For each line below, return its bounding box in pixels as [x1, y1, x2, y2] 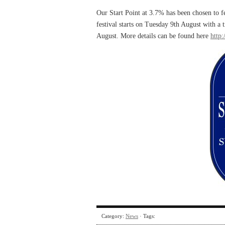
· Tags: [138, 213, 155, 219]
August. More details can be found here [96, 32, 210, 40]
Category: [101, 213, 126, 219]
